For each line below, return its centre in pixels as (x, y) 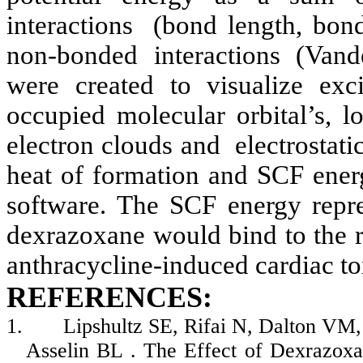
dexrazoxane (76, 235)
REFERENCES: (109, 298)
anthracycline (80, 265)
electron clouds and (113, 145)
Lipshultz (102, 327)
